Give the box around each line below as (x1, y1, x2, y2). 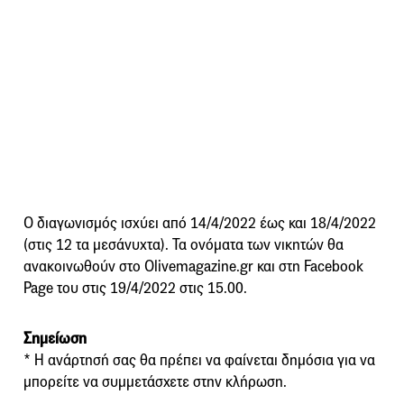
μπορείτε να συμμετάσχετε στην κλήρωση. (23, 372, 287, 391)
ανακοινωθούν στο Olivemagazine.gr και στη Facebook (23, 256, 363, 276)
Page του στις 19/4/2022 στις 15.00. (23, 278, 247, 298)
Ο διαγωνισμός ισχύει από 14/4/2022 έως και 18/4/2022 (23, 213, 376, 233)
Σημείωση (23, 328, 87, 348)
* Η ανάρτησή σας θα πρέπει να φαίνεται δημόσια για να (23, 350, 375, 370)
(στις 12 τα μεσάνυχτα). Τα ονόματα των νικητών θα (23, 234, 344, 254)
